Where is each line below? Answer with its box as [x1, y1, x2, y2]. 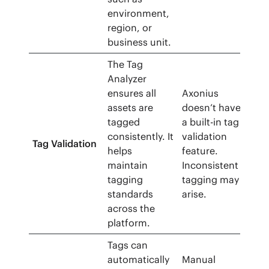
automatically [107, 253, 170, 266]
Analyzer [107, 73, 147, 85]
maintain [107, 159, 148, 172]
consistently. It [107, 130, 174, 143]
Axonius [182, 87, 219, 100]
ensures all [107, 87, 157, 100]
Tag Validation [32, 138, 97, 150]
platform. [107, 217, 151, 229]
